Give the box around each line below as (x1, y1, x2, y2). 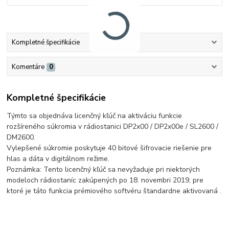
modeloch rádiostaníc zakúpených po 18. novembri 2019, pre (7, 175, 204, 186)
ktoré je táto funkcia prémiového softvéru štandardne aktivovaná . (7, 186, 222, 196)
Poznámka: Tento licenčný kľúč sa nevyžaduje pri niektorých (7, 165, 200, 175)
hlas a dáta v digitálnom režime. (7, 154, 110, 164)
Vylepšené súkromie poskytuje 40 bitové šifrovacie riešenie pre (7, 143, 212, 153)
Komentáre (11, 62, 44, 72)
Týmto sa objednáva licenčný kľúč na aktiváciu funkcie (7, 111, 182, 121)
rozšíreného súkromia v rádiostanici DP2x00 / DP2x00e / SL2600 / (7, 122, 219, 132)
